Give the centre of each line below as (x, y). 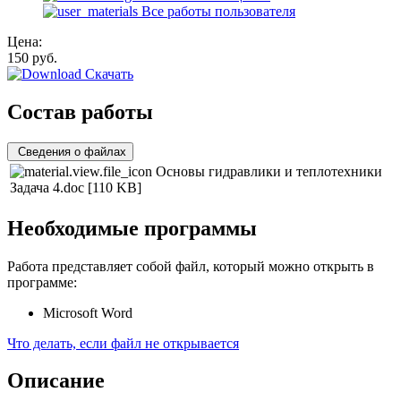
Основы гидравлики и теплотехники (269, 171)
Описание (56, 381)
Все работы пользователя (217, 11)
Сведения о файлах (72, 151)
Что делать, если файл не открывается (123, 343)
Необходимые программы (132, 228)
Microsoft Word (88, 312)
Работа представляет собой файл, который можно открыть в (191, 266)
